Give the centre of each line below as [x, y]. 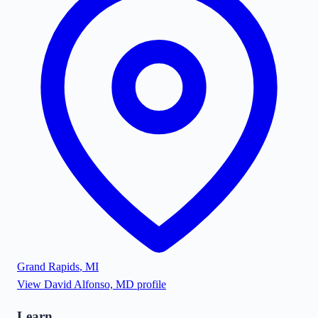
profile [150, 284]
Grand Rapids [48, 266]
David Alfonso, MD [89, 284]
